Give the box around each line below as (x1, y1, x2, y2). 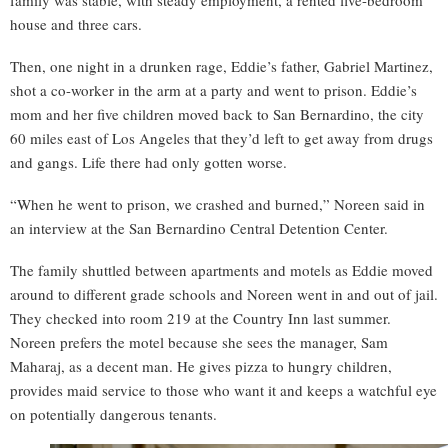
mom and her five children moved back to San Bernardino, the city (10, 104, 424, 125)
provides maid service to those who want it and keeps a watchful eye (10, 380, 437, 401)
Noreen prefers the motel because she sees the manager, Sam (10, 332, 388, 353)
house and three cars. (10, 14, 142, 35)
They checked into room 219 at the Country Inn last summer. (10, 308, 391, 329)
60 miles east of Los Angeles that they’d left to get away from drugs (10, 128, 433, 149)
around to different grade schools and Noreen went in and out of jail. (10, 284, 438, 305)
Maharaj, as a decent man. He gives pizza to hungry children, (10, 356, 392, 377)
